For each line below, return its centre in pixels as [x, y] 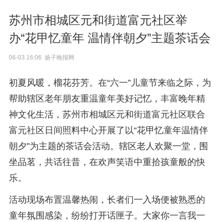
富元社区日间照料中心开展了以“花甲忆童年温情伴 [108, 130]
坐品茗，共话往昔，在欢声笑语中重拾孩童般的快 [107, 162]
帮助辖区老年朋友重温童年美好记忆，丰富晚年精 [107, 99]
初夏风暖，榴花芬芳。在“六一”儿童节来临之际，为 [110, 83]
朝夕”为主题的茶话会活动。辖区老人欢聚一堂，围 [108, 146]
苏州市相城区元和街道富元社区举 [98, 20]
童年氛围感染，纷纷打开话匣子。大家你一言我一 [107, 216]
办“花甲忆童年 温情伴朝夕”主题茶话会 [110, 38]
